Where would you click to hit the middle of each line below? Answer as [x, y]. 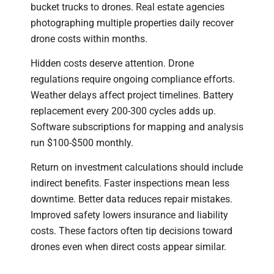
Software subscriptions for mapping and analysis [137, 127]
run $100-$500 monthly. [82, 143]
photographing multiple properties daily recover [132, 23]
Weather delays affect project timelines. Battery [132, 95]
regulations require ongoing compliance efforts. [133, 79]
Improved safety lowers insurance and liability [129, 215]
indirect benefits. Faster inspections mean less [130, 183]
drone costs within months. [89, 39]
